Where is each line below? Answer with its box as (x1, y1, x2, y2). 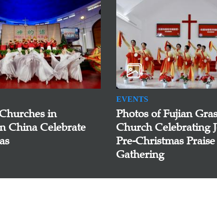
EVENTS (116, 95, 148, 104)
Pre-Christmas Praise (116, 134, 215, 148)
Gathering (116, 148, 164, 161)
